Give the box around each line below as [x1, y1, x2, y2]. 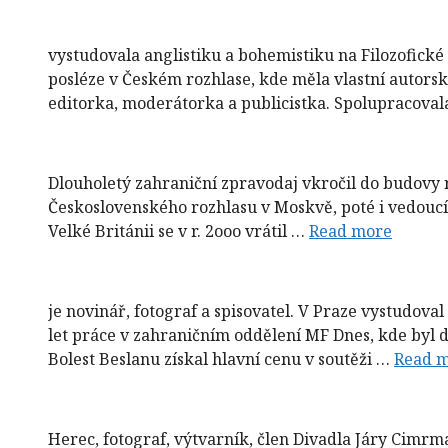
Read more [309, 219, 392, 242]
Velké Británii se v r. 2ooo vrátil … [48, 219, 309, 242]
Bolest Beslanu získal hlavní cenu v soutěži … [48, 347, 394, 370]
